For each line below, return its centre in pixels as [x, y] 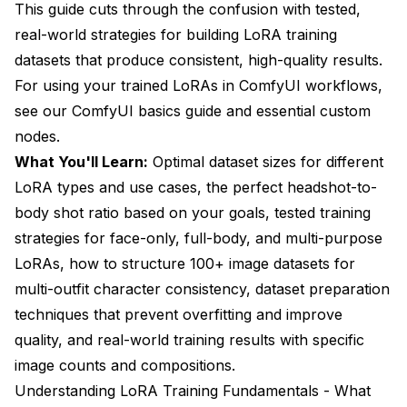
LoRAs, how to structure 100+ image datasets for [185, 263]
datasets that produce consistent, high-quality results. [199, 60]
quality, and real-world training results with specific [189, 339]
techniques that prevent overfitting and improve [179, 314]
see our [43, 110]
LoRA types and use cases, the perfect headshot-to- [196, 187]
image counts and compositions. [125, 365]
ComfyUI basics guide [147, 110]
